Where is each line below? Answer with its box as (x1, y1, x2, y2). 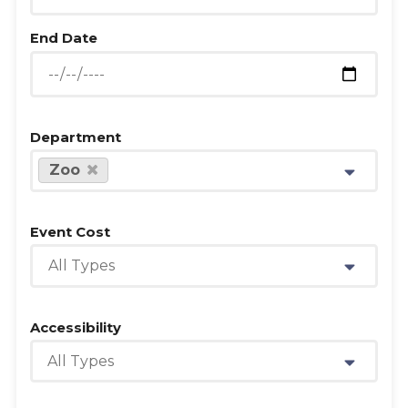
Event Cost (29, 223, 110, 240)
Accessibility (29, 319, 121, 336)
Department (29, 128, 121, 146)
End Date (29, 30, 97, 47)
